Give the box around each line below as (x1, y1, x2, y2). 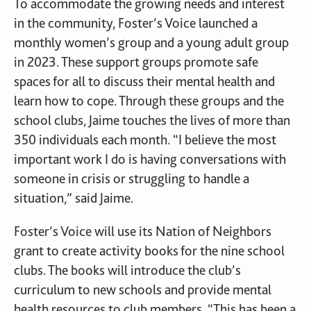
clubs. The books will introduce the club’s (14, 262, 241, 278)
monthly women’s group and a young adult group (14, 34, 289, 51)
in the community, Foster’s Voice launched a (14, 15, 258, 31)
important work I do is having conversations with (14, 151, 286, 167)
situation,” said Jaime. (14, 190, 133, 206)
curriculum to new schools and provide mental (14, 281, 271, 298)
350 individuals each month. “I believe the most (14, 131, 276, 148)
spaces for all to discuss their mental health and (14, 73, 275, 90)
